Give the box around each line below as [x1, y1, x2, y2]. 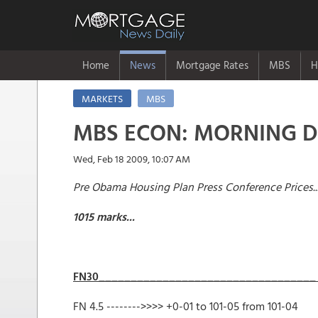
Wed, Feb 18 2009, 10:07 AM [73, 151, 190, 166]
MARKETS [82, 91, 123, 106]
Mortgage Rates [176, 57, 248, 73]
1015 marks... [73, 208, 135, 225]
